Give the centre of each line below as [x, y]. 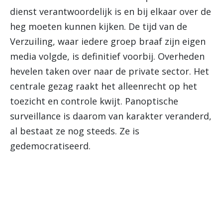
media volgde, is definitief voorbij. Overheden [107, 56]
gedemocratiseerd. [50, 146]
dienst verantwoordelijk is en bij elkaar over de [111, 11]
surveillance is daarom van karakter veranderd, [111, 116]
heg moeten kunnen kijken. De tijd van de [99, 26]
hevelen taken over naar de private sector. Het [110, 71]
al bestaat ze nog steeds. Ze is [75, 131]
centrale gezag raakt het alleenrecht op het [104, 86]
